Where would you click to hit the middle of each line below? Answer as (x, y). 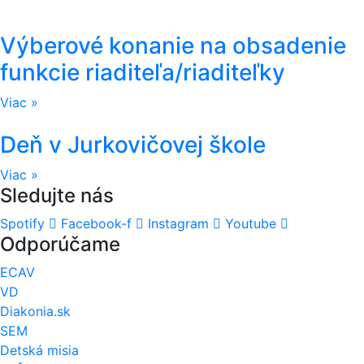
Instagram (178, 223)
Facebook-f (96, 223)
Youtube (251, 223)
